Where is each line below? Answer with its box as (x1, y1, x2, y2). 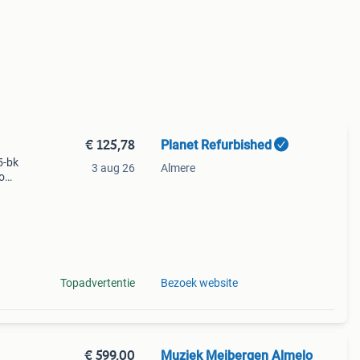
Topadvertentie (59, 276, 135, 289)
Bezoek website (160, 276, 238, 289)
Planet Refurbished (160, 137, 272, 153)
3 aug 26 (91, 162, 135, 174)
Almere (160, 162, 195, 174)
